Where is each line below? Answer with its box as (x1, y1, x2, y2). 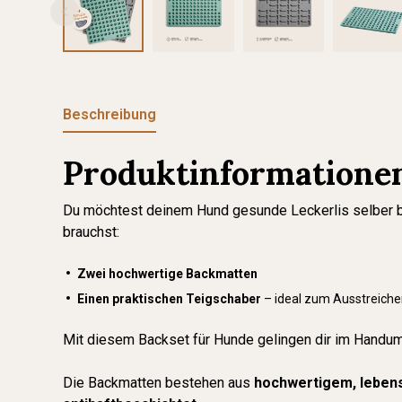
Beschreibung (63, 106, 156, 123)
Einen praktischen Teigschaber (77, 292, 261, 306)
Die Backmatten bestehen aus (63, 374, 254, 391)
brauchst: (63, 223, 119, 240)
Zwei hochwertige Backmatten (77, 267, 258, 281)
